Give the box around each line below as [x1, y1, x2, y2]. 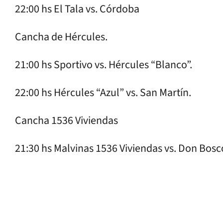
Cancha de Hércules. [15, 29, 108, 45]
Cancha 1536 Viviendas [15, 112, 118, 128]
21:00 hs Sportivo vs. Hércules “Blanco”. [15, 57, 192, 73]
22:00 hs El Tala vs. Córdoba [15, 1, 139, 17]
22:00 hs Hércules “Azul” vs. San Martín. [15, 85, 191, 101]
